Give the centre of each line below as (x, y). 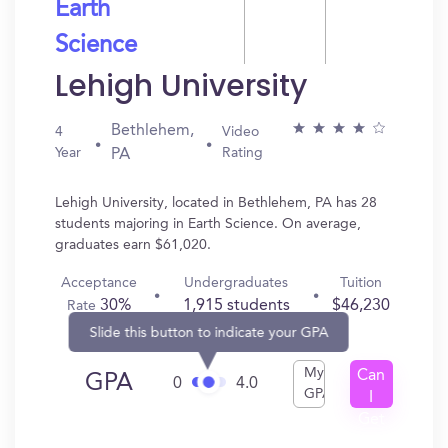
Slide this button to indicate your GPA (209, 332)
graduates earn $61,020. (133, 245)
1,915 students (236, 306)
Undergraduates (236, 283)
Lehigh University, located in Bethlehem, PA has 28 (216, 203)
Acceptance (99, 283)
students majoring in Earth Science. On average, (208, 224)
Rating (242, 153)
